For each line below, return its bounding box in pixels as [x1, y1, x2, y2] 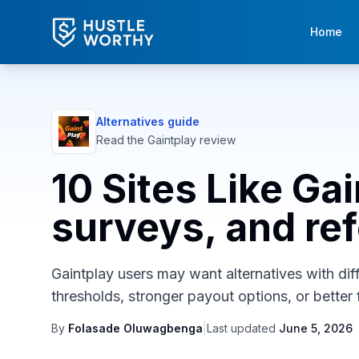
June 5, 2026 [279, 321, 353, 335]
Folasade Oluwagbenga [68, 321, 203, 335]
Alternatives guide [96, 115, 200, 128]
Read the [96, 133, 147, 147]
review [196, 133, 236, 147]
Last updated [207, 321, 276, 335]
